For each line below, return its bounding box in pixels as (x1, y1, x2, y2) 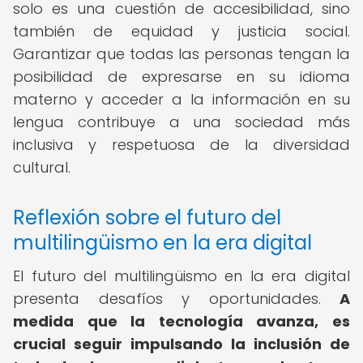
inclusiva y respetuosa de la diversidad (13, 135, 350, 155)
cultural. (13, 157, 70, 177)
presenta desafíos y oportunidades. (13, 288, 340, 309)
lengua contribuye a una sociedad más (13, 112, 350, 132)
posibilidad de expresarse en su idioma (13, 66, 350, 87)
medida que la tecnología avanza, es (13, 311, 350, 331)
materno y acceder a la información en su (13, 89, 350, 109)
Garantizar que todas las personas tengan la (13, 44, 350, 64)
